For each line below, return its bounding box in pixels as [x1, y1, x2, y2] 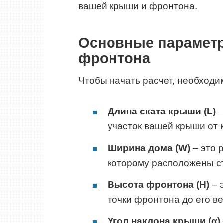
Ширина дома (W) [108, 142, 190, 153]
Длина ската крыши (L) [108, 106, 216, 117]
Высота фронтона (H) [108, 179, 209, 190]
